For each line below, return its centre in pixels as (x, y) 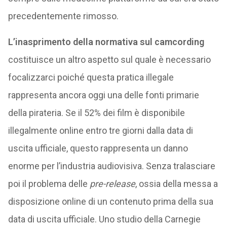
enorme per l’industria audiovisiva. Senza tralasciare (111, 166)
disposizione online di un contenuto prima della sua (110, 201)
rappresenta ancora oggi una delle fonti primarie (103, 95)
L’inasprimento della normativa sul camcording (106, 42)
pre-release (112, 184)
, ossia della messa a (176, 184)
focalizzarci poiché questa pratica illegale (91, 77)
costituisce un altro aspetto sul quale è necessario (109, 60)
